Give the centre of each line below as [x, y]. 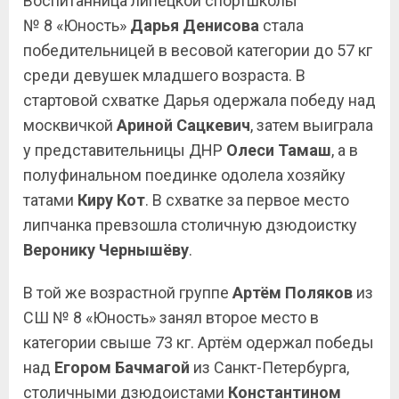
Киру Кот [111, 200]
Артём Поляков [293, 293]
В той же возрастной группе [128, 293]
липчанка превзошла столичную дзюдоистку [190, 225]
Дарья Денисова [195, 25]
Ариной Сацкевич [183, 125]
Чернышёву [144, 250]
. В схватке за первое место [247, 200]
